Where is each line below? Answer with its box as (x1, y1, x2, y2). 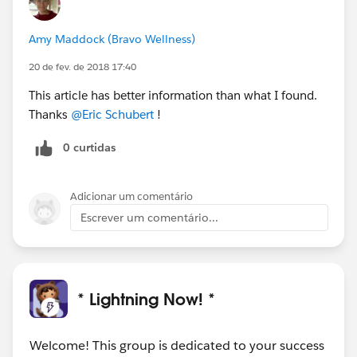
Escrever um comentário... (80, 210, 218, 225)
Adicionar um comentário (70, 189, 193, 203)
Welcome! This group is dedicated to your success (29, 336, 324, 354)
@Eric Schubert (71, 106, 154, 122)
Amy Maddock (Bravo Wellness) (29, 31, 195, 46)
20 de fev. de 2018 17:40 (29, 59, 136, 73)
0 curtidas (63, 139, 116, 155)
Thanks (29, 106, 71, 122)
